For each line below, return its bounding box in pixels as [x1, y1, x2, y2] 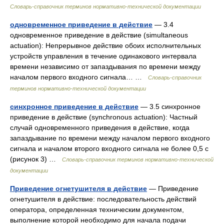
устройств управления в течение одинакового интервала [10, 52, 196, 60]
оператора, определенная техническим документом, [10, 205, 184, 213]
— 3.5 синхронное [138, 102, 200, 110]
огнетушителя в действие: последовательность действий [10, 195, 196, 203]
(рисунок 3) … [10, 155, 62, 163]
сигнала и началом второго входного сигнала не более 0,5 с [10, 144, 208, 152]
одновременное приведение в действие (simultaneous [10, 31, 188, 39]
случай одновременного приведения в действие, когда [10, 123, 189, 131]
